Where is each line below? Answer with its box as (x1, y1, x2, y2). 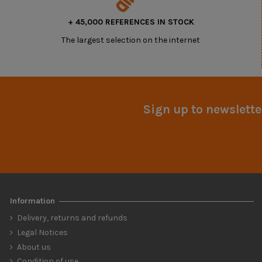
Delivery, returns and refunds (17, 213, 127, 223)
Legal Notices (17, 227, 68, 237)
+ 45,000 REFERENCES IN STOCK (67, 16, 194, 27)
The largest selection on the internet (61, 35, 200, 45)
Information (10, 196, 55, 206)
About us (17, 242, 51, 252)
